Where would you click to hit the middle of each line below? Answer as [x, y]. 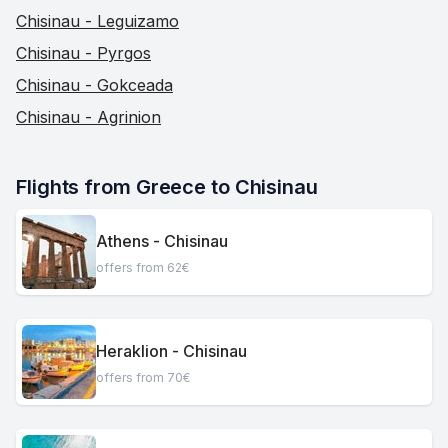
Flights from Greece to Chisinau [167, 187]
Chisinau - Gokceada [94, 85]
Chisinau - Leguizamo [97, 21]
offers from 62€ [142, 267]
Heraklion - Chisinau [171, 350]
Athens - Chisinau [162, 240]
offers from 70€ [143, 377]
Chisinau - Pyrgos [83, 53]
